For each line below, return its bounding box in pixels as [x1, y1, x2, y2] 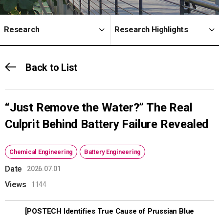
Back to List [25, 61, 77, 73]
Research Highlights [114, 24, 189, 35]
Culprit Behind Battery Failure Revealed [5, 117, 209, 131]
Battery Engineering [84, 148, 141, 155]
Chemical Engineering [9, 148, 73, 155]
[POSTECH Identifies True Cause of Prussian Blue [24, 206, 195, 216]
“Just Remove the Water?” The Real [5, 100, 193, 114]
